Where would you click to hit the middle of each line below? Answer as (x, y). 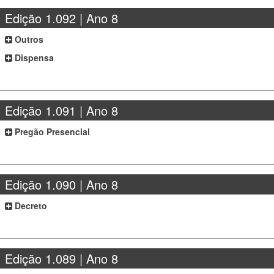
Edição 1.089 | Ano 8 (62, 258)
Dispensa (33, 57)
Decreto (30, 206)
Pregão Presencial (51, 131)
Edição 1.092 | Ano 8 (62, 18)
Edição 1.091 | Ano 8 (62, 110)
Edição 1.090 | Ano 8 (62, 184)
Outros (28, 39)
